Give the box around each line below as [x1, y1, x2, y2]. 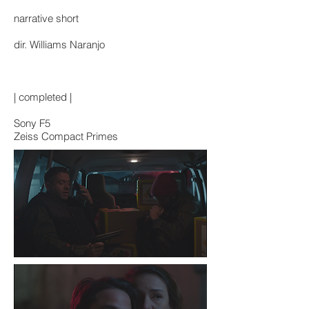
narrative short [14, 12, 81, 25]
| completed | [14, 90, 72, 103]
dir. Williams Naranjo [14, 38, 105, 51]
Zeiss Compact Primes [14, 130, 118, 143]
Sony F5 [14, 117, 50, 130]
